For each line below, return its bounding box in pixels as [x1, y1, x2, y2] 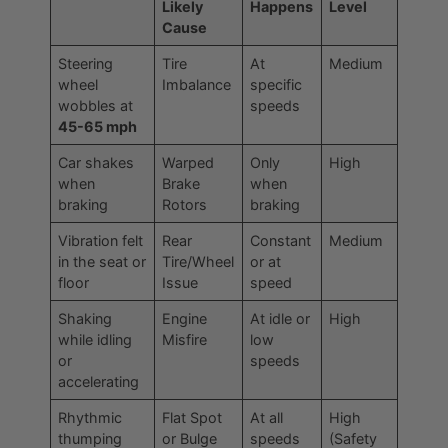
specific [250, 76, 303, 94]
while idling [58, 331, 133, 349]
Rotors [162, 196, 208, 214]
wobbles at [58, 97, 134, 115]
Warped [162, 154, 215, 172]
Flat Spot [162, 409, 223, 427]
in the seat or [58, 253, 147, 271]
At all [250, 409, 284, 427]
